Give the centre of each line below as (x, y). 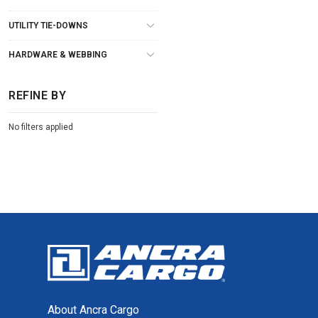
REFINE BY (38, 95)
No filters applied (41, 127)
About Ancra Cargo (93, 309)
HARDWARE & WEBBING (58, 54)
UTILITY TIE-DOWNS (48, 25)
